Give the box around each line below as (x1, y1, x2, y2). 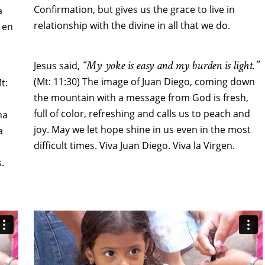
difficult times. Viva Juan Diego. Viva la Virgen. (33, 139, 235, 153)
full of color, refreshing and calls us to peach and (33, 107, 250, 121)
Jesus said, (33, 59, 82, 73)
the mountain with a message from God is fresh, (33, 91, 248, 105)
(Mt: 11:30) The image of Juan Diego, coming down (33, 75, 255, 89)
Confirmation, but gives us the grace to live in (33, 3, 235, 17)
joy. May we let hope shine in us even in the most (33, 123, 251, 137)
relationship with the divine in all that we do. (33, 19, 230, 33)
